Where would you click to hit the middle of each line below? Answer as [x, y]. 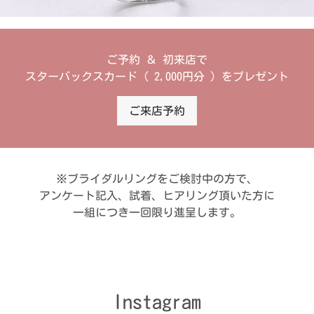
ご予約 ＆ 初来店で [157, 59]
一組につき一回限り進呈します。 [157, 212]
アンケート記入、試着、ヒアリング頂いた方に [157, 195]
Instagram [157, 301]
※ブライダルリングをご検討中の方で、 [157, 178]
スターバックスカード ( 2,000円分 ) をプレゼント [157, 76]
